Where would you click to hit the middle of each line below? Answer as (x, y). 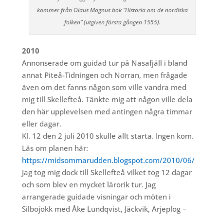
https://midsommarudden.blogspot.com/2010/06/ (108, 160)
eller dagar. (41, 124)
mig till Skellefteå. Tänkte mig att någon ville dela (107, 100)
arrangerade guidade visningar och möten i (96, 197)
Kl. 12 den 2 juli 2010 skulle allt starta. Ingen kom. (108, 136)
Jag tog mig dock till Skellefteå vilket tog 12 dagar (107, 173)
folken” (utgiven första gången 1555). (113, 22)
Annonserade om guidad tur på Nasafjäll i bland (104, 63)
